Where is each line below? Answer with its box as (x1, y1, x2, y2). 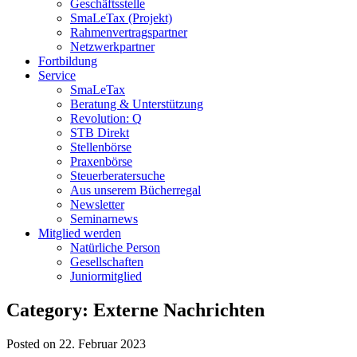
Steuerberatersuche (70, 169, 165, 182)
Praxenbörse (70, 155, 132, 168)
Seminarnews (70, 212, 138, 226)
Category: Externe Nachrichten (6, 299, 265, 320)
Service (38, 69, 76, 82)
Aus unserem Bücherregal (70, 183, 201, 197)
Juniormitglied (70, 269, 142, 283)
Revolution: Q (70, 112, 142, 125)
